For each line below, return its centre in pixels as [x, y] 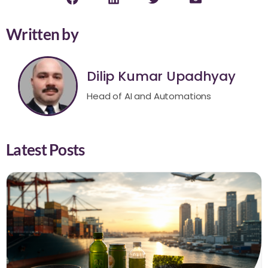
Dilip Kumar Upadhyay [161, 77]
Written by [42, 34]
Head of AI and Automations [149, 96]
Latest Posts [45, 149]
